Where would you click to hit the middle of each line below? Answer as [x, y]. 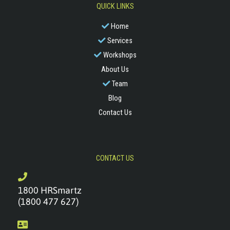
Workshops [120, 55]
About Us [115, 69]
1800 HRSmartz [50, 190]
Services [120, 40]
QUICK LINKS [115, 6]
